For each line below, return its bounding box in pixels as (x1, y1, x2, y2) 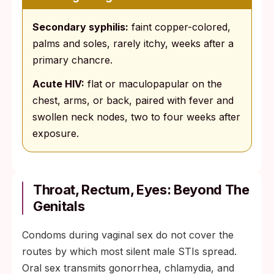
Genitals (33, 198, 85, 214)
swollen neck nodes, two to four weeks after (32, 110, 240, 123)
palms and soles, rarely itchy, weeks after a (32, 37, 234, 50)
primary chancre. (32, 53, 113, 66)
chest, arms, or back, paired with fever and (32, 94, 234, 106)
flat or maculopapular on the (84, 77, 222, 90)
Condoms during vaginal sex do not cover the (22, 228, 234, 241)
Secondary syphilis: (32, 20, 128, 33)
